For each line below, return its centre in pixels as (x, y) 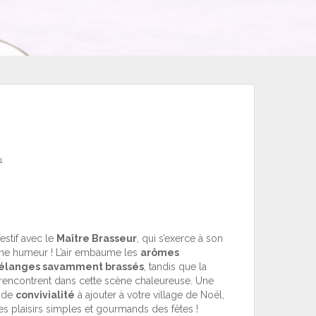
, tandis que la (175, 267)
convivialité (45, 295)
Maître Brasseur (96, 238)
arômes (159, 253)
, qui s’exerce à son (180, 238)
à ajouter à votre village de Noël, (149, 295)
